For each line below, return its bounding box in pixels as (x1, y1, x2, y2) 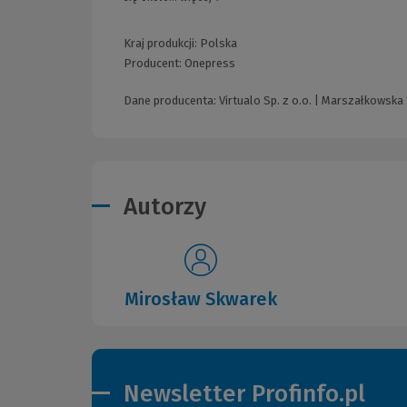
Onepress (184, 56, 235, 71)
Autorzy (124, 192, 206, 221)
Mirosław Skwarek (124, 287, 277, 310)
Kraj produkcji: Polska (124, 36, 237, 51)
